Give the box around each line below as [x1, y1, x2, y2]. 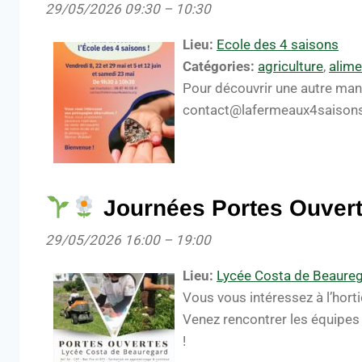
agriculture [258, 58, 323, 74]
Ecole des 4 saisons [217, 36, 339, 53]
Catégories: [183, 58, 255, 74]
